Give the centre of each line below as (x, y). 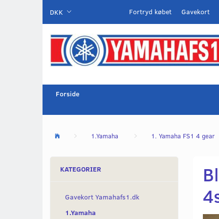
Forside (68, 94)
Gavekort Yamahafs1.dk (102, 197)
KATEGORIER (81, 169)
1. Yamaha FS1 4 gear (183, 136)
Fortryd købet (150, 11)
